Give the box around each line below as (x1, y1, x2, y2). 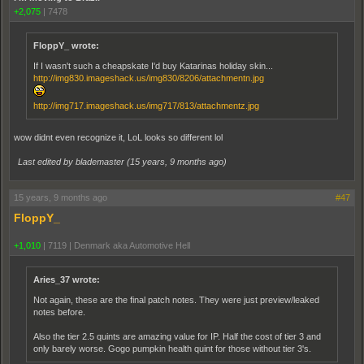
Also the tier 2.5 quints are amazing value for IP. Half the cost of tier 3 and (33, 331, 321, 342)
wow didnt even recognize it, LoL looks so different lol (14, 132, 223, 143)
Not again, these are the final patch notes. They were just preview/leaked (33, 295, 319, 305)
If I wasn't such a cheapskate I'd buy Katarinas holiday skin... (33, 61, 273, 71)
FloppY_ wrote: (33, 41, 99, 51)
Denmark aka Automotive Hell (74, 240, 190, 251)
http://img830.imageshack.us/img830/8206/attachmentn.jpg (33, 73, 264, 84)
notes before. (33, 307, 85, 318)
